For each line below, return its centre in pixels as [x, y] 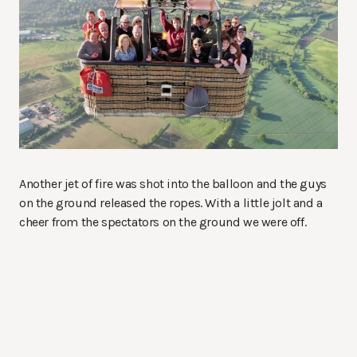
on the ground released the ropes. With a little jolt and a [171, 202]
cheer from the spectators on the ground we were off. [163, 222]
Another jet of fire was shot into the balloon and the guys [173, 183]
